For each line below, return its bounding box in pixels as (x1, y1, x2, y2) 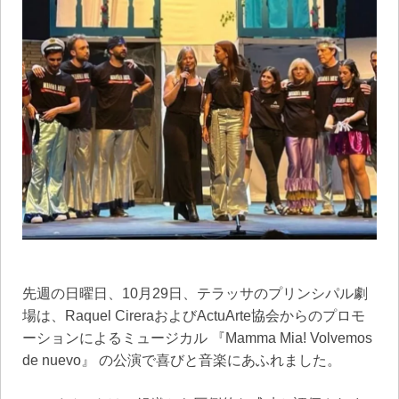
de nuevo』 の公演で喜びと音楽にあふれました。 (22, 352, 341, 368)
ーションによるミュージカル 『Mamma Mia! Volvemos (22, 330, 372, 346)
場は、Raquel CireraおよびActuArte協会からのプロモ (22, 307, 365, 323)
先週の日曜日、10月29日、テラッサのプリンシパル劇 (22, 285, 368, 301)
